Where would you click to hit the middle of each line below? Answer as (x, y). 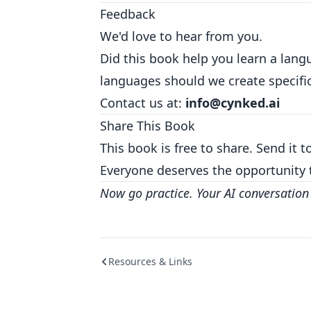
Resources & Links (150, 261)
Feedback (128, 14)
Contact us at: (143, 103)
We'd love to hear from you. (181, 36)
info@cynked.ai (233, 103)
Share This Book (148, 126)
